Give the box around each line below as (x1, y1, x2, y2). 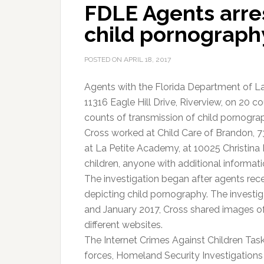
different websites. (84, 219, 163, 230)
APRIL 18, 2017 (124, 55, 171, 64)
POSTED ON (84, 55, 124, 64)
